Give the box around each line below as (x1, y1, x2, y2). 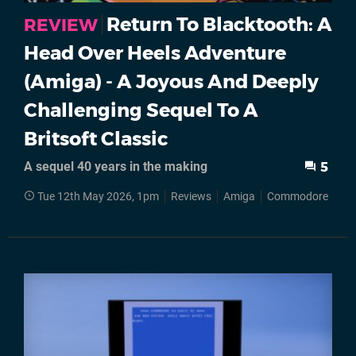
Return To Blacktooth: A (106, 13, 332, 37)
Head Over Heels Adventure (24, 41, 286, 65)
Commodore (267, 190, 328, 204)
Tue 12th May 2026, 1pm (37, 190, 159, 204)
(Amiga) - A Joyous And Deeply (24, 70, 319, 94)
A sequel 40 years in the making (24, 159, 207, 175)
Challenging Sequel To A (24, 99, 258, 122)
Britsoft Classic (24, 127, 168, 151)
